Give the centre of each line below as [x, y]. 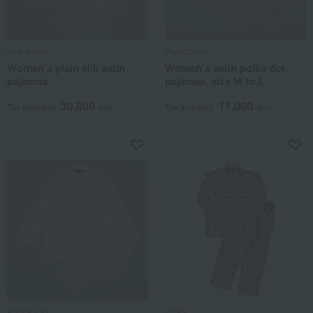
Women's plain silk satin [66, 67]
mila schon [28, 51]
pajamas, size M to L [214, 81]
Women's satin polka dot [225, 67]
